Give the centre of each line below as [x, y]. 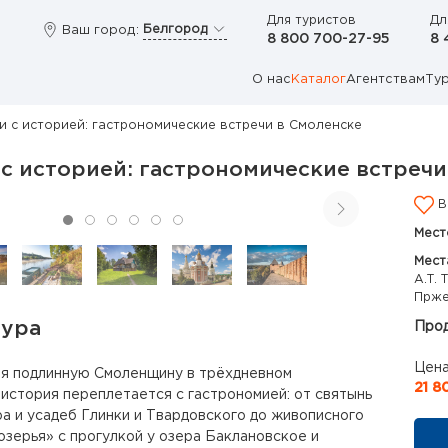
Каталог [318, 79]
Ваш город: [100, 30]
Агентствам [385, 79]
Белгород [177, 29]
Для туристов [311, 20]
